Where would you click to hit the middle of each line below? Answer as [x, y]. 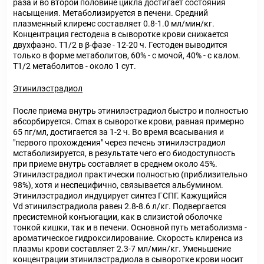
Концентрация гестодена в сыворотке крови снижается [121, 34]
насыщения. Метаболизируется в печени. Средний [110, 13]
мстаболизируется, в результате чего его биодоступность [124, 153]
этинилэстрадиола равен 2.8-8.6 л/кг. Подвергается [125, 206]
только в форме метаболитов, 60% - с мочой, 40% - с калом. [127, 55]
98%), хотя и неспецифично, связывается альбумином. [118, 185]
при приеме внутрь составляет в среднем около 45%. [115, 164]
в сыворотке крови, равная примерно [170, 121]
